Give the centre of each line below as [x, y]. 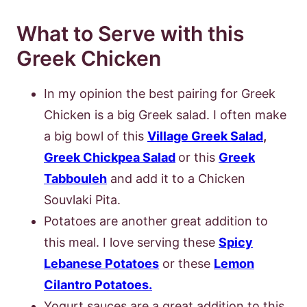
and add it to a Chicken [176, 178]
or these [186, 263]
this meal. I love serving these [131, 242]
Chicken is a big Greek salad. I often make [165, 114]
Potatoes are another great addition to [156, 221]
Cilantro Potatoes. [98, 284]
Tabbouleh [75, 178]
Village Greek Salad [205, 136]
